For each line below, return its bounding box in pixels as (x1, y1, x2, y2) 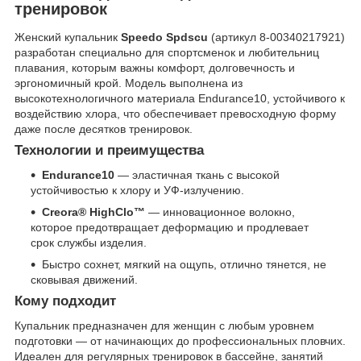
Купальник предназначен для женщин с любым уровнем (15, 318, 314, 332)
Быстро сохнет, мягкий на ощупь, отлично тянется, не (42, 258, 326, 272)
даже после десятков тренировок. (15, 122, 193, 136)
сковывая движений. (31, 273, 138, 287)
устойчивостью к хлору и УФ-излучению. (31, 184, 244, 197)
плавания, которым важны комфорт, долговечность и (15, 61, 295, 75)
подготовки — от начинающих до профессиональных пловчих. (15, 334, 346, 347)
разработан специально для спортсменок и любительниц (15, 46, 319, 60)
